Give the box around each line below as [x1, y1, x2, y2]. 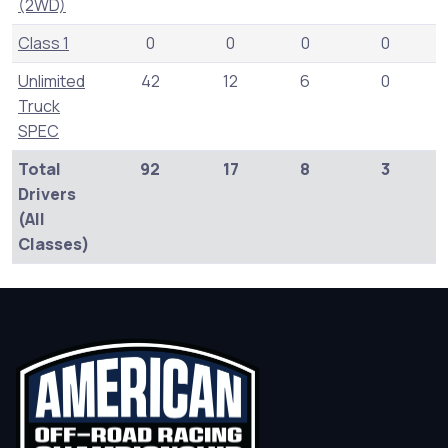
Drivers [18, 183, 76, 206]
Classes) [18, 233, 90, 256]
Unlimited [18, 70, 85, 93]
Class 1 [18, 32, 69, 55]
